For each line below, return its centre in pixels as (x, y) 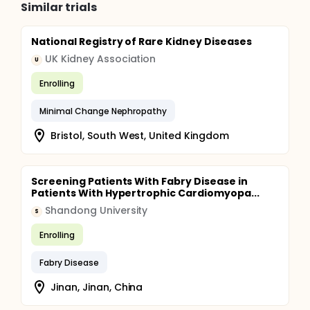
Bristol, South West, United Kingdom (140, 135)
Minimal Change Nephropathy (103, 111)
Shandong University (97, 210)
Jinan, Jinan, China (97, 287)
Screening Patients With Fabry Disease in (139, 181)
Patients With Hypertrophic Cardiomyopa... (145, 193)
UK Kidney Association (101, 59)
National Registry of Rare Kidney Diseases (142, 42)
